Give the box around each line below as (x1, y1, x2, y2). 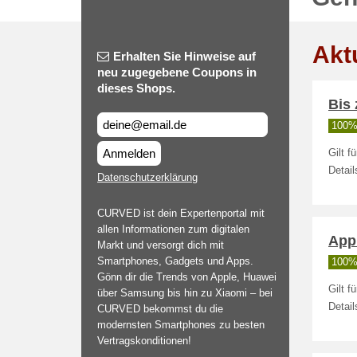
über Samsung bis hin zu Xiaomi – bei (97, 287, 273, 299)
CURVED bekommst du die (97, 303, 223, 315)
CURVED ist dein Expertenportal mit (97, 207, 265, 219)
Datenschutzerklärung (97, 171, 198, 183)
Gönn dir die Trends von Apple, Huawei (97, 271, 277, 283)
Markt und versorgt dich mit (97, 239, 224, 251)
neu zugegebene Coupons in (97, 65, 257, 79)
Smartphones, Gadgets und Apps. (97, 255, 253, 267)
